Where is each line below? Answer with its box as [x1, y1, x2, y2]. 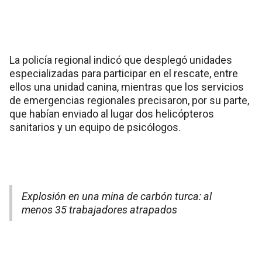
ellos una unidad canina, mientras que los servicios [9, 80, 244, 93]
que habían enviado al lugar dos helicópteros [9, 107, 214, 120]
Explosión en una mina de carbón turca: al [22, 189, 212, 202]
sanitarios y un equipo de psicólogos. [9, 120, 181, 133]
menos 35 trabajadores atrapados [22, 203, 177, 216]
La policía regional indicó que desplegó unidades [9, 53, 232, 66]
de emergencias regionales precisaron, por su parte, [9, 94, 249, 106]
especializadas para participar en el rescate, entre [9, 67, 238, 80]
